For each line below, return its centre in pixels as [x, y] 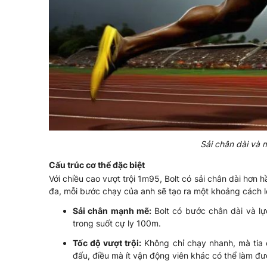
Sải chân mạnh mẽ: [114, 210]
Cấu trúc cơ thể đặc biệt [97, 164]
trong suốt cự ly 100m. [117, 223]
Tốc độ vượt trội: [107, 243]
